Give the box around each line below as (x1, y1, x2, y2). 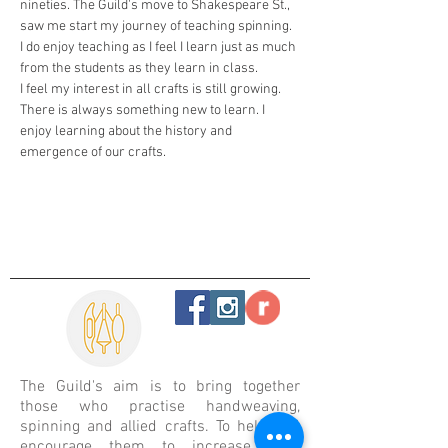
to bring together (172, 376, 301, 397)
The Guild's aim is (20, 376, 173, 397)
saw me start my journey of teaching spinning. (20, 17, 295, 35)
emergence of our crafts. (20, 143, 166, 161)
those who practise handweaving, (20, 396, 300, 417)
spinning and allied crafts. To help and (20, 416, 300, 437)
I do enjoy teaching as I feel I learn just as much (20, 38, 299, 56)
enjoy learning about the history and (20, 122, 235, 140)
